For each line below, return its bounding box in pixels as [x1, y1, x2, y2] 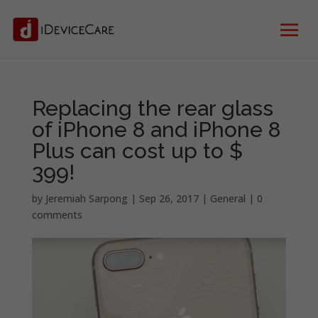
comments [31, 208, 82, 221]
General [209, 192, 246, 205]
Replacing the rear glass [31, 96, 273, 121]
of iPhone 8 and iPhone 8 [31, 117, 280, 142]
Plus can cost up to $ [31, 138, 243, 163]
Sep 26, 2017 [138, 192, 199, 205]
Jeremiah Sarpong [45, 192, 128, 205]
